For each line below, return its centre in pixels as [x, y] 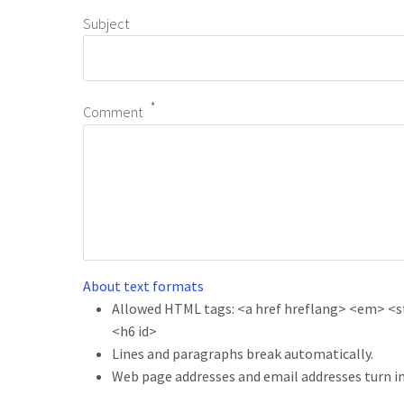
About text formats [143, 285]
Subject [106, 24]
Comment [113, 112]
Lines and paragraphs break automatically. [243, 353]
